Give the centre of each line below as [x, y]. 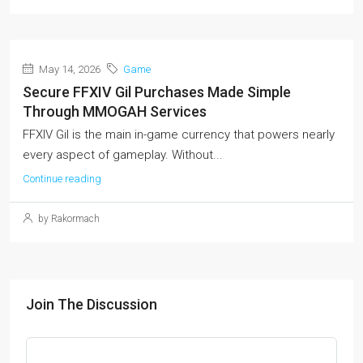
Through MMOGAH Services [115, 111]
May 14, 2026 [68, 69]
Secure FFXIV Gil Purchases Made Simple [157, 92]
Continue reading [62, 178]
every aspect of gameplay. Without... [123, 154]
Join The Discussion [92, 304]
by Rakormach [68, 218]
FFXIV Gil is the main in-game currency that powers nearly [179, 134]
